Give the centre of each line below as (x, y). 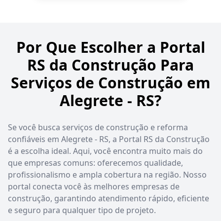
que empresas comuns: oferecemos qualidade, (95, 163)
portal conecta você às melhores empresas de (94, 186)
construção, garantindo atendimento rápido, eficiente (109, 198)
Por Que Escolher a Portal (110, 47)
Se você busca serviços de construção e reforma (98, 127)
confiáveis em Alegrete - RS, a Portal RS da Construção (109, 139)
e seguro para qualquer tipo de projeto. (82, 210)
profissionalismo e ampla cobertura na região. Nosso (107, 174)
